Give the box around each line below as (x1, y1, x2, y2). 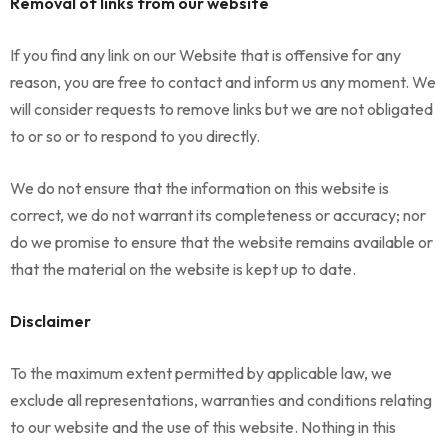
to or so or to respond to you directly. (10, 126, 260, 146)
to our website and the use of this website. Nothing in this (10, 417, 396, 437)
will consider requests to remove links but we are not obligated (10, 99, 433, 119)
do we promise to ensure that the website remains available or (10, 232, 433, 252)
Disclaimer (10, 311, 91, 331)
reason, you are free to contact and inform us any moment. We (10, 72, 436, 92)
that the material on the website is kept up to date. (10, 259, 356, 279)
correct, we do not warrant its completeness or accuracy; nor (10, 205, 426, 225)
